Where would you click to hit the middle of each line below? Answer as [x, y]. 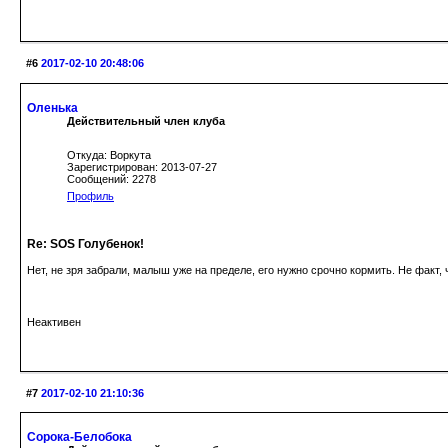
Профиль [90, 195]
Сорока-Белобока [79, 437]
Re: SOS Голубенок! [85, 243]
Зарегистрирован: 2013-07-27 [142, 166]
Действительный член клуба [146, 120]
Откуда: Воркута [109, 154]
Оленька [52, 107]
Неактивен [54, 321]
